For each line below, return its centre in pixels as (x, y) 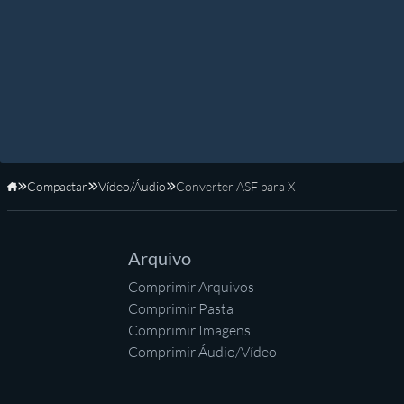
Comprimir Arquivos (191, 287)
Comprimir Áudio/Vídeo (202, 352)
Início (31, 195)
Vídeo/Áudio (132, 187)
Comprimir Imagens (189, 331)
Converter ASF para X (235, 187)
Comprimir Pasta (180, 309)
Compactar (58, 187)
